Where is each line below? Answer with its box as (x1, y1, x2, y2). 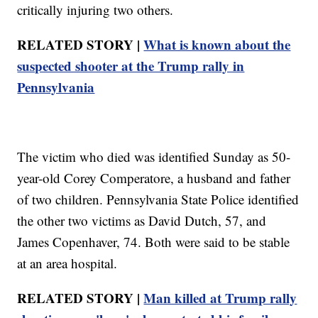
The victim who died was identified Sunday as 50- (17, 147, 291, 165)
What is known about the (143, 34, 291, 54)
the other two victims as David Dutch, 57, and (17, 211, 267, 229)
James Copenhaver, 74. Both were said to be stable (17, 232, 290, 251)
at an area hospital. (17, 253, 118, 272)
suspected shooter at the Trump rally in (17, 55, 245, 75)
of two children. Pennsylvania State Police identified (17, 190, 300, 208)
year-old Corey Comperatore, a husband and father (17, 168, 291, 187)
